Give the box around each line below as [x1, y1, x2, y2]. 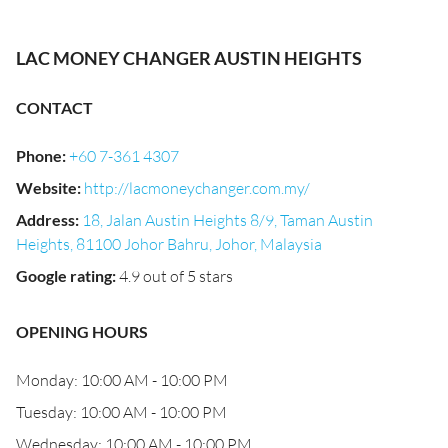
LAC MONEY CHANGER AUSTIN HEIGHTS [16, 47, 362, 69]
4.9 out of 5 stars [119, 266, 233, 286]
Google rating [16, 266, 112, 285]
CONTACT [16, 98, 93, 117]
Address [16, 210, 75, 229]
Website [16, 178, 77, 197]
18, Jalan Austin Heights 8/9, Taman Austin [82, 210, 373, 230]
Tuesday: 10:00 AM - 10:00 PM [16, 402, 227, 422]
